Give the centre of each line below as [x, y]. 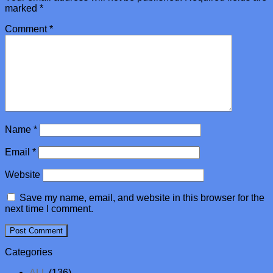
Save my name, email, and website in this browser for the [142, 198]
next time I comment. [49, 209]
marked [22, 9]
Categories [29, 252]
